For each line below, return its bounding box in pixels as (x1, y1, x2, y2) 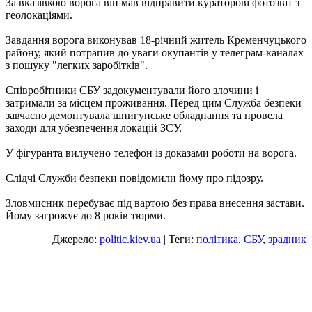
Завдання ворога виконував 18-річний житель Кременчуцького (6, 34, 306, 47)
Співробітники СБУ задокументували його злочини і (6, 84, 258, 97)
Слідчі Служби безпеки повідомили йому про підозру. (6, 172, 263, 185)
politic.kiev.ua (100, 233, 161, 246)
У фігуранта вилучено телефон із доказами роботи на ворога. (6, 147, 297, 159)
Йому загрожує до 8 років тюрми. (6, 210, 166, 222)
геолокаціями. (6, 9, 72, 22)
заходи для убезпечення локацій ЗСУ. (6, 122, 182, 134)
